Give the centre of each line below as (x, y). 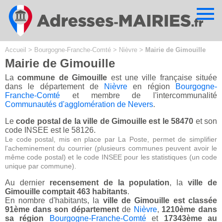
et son (205, 121)
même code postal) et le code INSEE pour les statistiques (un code (111, 157)
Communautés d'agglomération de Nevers (79, 105)
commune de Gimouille (62, 78)
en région (152, 87)
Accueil (16, 50)
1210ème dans (190, 210)
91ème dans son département (62, 210)
